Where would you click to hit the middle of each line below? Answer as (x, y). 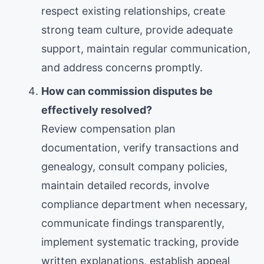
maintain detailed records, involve (125, 185)
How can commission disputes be (127, 91)
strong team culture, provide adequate (137, 29)
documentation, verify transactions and (140, 147)
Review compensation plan (108, 128)
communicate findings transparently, (133, 223)
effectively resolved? (97, 110)
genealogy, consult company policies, (134, 166)
